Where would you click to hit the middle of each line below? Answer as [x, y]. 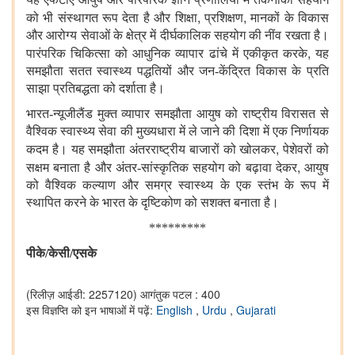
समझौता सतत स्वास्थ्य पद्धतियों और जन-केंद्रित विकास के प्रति [177, 71]
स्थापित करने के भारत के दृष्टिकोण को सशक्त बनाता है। [153, 203]
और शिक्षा [176, 18]
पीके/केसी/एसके [61, 254]
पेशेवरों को [306, 150]
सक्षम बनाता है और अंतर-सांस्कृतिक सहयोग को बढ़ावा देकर [162, 168]
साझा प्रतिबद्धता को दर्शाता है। [95, 89]
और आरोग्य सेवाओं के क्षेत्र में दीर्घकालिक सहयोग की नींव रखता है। [177, 36]
